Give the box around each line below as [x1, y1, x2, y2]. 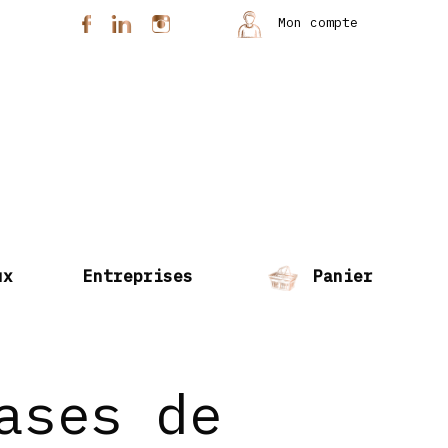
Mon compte [270, 14, 358, 31]
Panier [303, 266, 373, 286]
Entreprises [83, 266, 193, 286]
